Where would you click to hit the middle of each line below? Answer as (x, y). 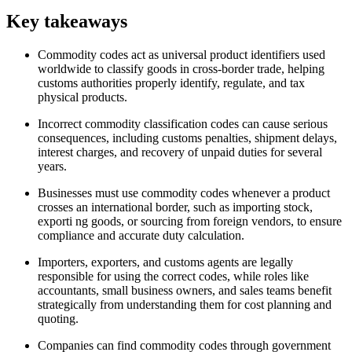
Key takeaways (67, 22)
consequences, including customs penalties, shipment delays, (187, 138)
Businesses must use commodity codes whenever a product (184, 193)
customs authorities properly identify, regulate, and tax (171, 83)
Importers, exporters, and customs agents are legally (165, 262)
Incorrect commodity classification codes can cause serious (183, 124)
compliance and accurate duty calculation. (141, 236)
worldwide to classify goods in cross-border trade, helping (181, 69)
